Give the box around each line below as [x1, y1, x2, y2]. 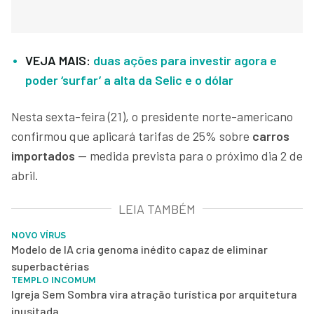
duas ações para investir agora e [93, 52, 277, 68]
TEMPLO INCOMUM [11, 275, 96, 285]
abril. [11, 167, 39, 183]
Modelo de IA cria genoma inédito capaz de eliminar [11, 242, 268, 256]
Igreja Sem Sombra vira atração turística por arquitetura [11, 287, 297, 301]
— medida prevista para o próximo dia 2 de [75, 147, 303, 163]
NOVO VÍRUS [11, 230, 66, 240]
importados [11, 147, 75, 163]
